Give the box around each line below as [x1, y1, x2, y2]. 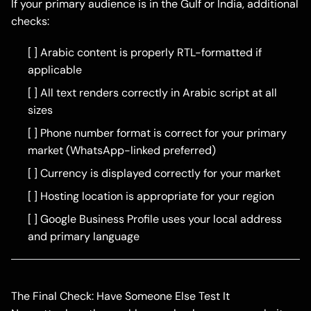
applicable [28, 62, 82, 78]
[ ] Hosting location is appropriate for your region [28, 189, 274, 204]
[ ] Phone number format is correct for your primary [28, 126, 287, 141]
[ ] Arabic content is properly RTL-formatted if [28, 45, 262, 60]
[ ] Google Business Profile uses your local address [28, 212, 282, 227]
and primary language [28, 229, 140, 244]
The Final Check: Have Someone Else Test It [11, 289, 230, 304]
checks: [11, 14, 49, 29]
